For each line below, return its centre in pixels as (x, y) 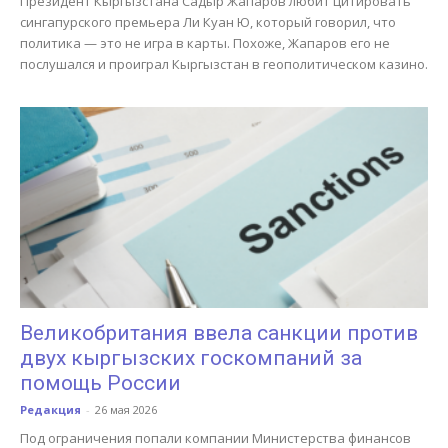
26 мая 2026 (126, 410)
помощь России (100, 383)
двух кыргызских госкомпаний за (191, 358)
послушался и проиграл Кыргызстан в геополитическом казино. (224, 63)
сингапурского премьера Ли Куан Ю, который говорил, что (208, 21)
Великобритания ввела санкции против (219, 333)
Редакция (50, 410)
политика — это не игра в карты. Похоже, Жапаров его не (205, 42)
